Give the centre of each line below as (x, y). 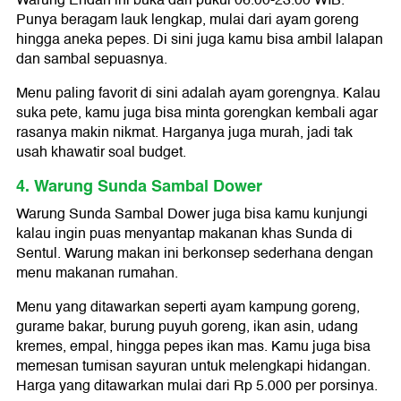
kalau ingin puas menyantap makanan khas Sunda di (184, 234)
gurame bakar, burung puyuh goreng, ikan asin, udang (187, 327)
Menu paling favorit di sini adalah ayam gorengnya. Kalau (198, 94)
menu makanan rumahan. (97, 273)
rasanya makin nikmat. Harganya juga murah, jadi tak (184, 133)
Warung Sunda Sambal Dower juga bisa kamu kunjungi (192, 214)
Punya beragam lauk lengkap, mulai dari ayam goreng (188, 20)
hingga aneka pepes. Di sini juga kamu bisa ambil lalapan (200, 40)
